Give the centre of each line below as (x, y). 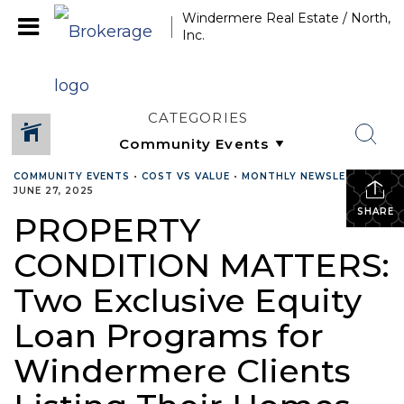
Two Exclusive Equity (188, 300)
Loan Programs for (169, 335)
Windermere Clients (182, 371)
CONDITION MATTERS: (202, 265)
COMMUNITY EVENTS (72, 176)
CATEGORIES (198, 118)
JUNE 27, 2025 (54, 191)
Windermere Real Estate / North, (286, 18)
